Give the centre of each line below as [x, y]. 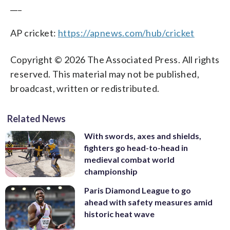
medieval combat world [129, 159]
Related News [36, 118]
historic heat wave [119, 214]
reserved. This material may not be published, [105, 74]
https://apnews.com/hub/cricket [126, 33]
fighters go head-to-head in [136, 147]
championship [111, 171]
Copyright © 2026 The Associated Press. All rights [115, 59]
